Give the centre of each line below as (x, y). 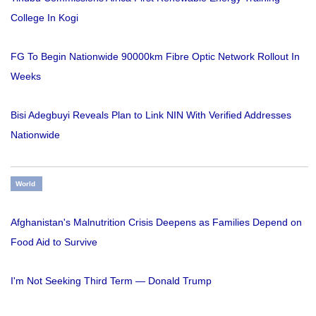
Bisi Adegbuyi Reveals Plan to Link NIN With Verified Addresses (151, 115)
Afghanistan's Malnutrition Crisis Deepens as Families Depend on (156, 223)
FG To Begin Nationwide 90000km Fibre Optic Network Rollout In (155, 57)
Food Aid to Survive (54, 242)
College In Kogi (44, 18)
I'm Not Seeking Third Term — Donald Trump (111, 281)
